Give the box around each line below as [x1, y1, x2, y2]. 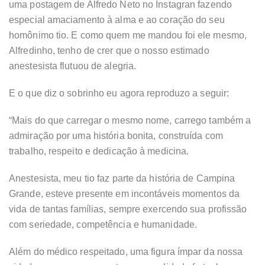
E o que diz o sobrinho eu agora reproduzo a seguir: [9, 88, 230, 98]
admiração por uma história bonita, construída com [9, 130, 223, 141]
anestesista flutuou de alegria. [9, 60, 137, 71]
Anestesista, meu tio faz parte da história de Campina [9, 173, 235, 183]
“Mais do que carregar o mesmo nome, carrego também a [9, 115, 251, 125]
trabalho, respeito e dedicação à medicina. [9, 146, 189, 156]
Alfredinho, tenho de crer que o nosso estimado [9, 45, 209, 56]
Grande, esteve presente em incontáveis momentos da [9, 188, 240, 199]
